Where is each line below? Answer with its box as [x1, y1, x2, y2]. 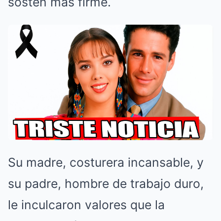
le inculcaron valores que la [8, 197, 165, 212]
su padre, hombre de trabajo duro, [8, 176, 204, 191]
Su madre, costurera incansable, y [8, 155, 204, 170]
